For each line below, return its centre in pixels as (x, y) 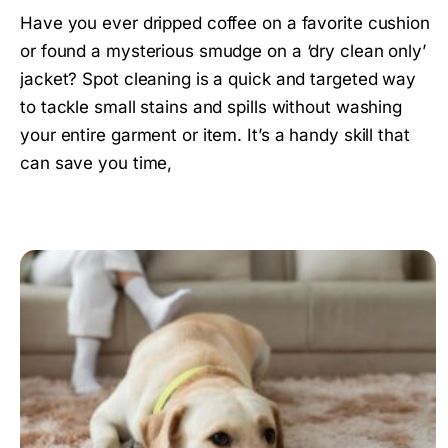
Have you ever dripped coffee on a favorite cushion (225, 22)
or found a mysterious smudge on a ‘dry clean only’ (223, 50)
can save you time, (96, 162)
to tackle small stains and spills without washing (211, 106)
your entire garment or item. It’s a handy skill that (215, 134)
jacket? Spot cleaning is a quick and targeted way (218, 78)
